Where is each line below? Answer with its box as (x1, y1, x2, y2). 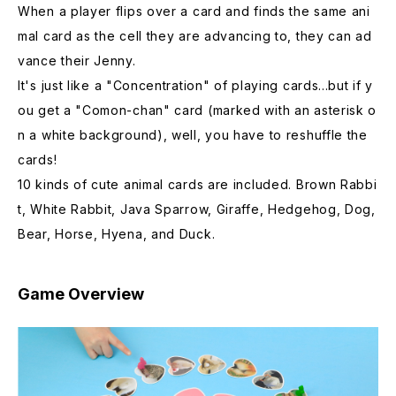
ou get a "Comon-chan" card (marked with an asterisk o (18, 102, 377, 118)
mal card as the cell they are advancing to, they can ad (18, 27, 372, 43)
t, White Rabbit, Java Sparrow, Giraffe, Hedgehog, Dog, (18, 201, 376, 217)
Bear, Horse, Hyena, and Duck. (18, 225, 216, 241)
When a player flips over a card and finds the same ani (18, 3, 370, 19)
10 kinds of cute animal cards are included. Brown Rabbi (18, 176, 377, 192)
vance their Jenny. (18, 52, 136, 68)
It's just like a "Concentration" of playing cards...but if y (18, 77, 374, 93)
